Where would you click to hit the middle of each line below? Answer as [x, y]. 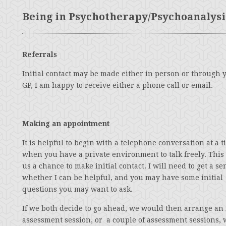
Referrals [40, 54]
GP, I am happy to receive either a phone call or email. [118, 85]
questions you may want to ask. [77, 189]
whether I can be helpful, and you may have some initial [123, 178]
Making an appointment [66, 124]
